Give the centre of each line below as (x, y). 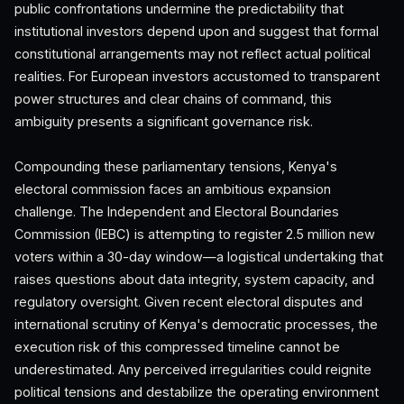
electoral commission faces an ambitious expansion (173, 189)
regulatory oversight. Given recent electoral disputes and (188, 302)
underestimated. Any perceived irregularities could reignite (193, 369)
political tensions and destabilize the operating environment (197, 392)
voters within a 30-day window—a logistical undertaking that (199, 257)
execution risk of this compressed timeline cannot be (177, 347)
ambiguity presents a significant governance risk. (164, 121)
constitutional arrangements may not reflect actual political (193, 54)
